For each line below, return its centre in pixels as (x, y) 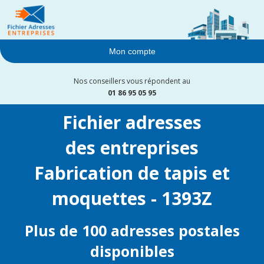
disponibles (132, 251)
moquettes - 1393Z (132, 199)
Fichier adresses (132, 123)
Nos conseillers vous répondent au (132, 81)
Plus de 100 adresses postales (132, 231)
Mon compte (132, 52)
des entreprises (132, 148)
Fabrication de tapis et (132, 173)
